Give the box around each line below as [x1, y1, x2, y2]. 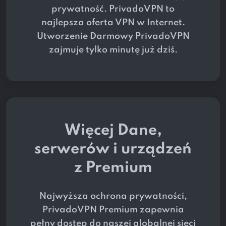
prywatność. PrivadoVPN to [51, 5, 175, 14]
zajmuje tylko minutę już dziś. [48, 45, 178, 55]
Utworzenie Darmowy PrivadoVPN [36, 32, 190, 41]
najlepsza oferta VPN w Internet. [41, 18, 185, 28]
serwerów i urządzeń [34, 142, 192, 157]
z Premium [74, 160, 152, 176]
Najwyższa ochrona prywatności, [39, 192, 187, 201]
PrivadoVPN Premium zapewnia [42, 205, 184, 215]
